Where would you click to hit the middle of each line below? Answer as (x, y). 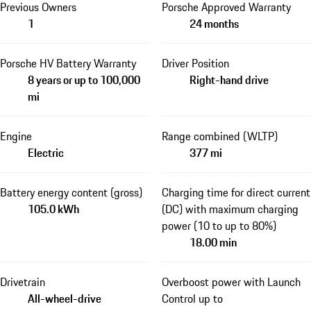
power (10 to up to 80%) (219, 225)
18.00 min (213, 242)
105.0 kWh (53, 209)
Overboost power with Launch (231, 281)
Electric (46, 152)
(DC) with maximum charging (230, 209)
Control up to (192, 298)
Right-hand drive (229, 79)
